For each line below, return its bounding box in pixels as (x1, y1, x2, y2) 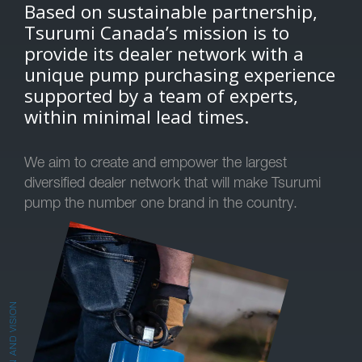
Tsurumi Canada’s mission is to (24, 20, 289, 45)
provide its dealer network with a (24, 41, 304, 66)
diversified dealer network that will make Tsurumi (24, 174, 321, 191)
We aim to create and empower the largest (24, 154, 287, 170)
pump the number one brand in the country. (24, 194, 297, 211)
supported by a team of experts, (24, 83, 298, 108)
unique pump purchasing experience (24, 62, 335, 87)
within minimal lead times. (24, 104, 249, 129)
